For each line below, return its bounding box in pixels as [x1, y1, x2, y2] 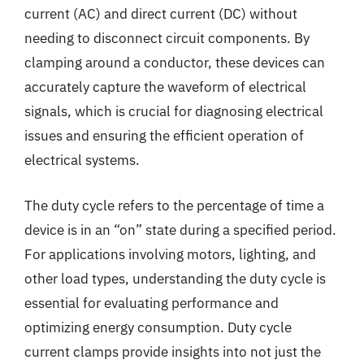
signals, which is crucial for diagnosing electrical [24, 102, 323, 120]
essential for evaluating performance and [24, 293, 279, 312]
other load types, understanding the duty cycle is [24, 269, 326, 288]
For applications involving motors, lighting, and [24, 245, 316, 263]
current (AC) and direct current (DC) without [24, 5, 297, 23]
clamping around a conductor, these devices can [24, 54, 325, 71]
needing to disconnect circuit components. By [24, 29, 310, 47]
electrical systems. [24, 151, 140, 169]
